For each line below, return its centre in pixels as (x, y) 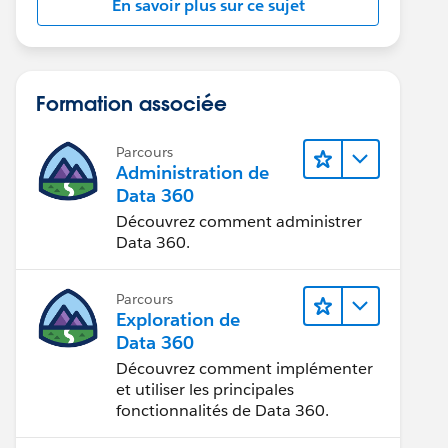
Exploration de (178, 319)
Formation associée (131, 103)
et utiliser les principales (205, 389)
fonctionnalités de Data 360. (222, 410)
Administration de (192, 172)
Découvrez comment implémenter (244, 368)
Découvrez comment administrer (239, 221)
